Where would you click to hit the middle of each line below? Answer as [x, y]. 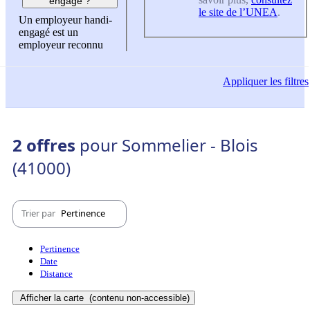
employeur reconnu [61, 45]
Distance [56, 273]
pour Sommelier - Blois [169, 145]
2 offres [46, 145]
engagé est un [48, 33]
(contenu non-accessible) [138, 298]
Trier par [39, 213]
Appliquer [245, 82]
